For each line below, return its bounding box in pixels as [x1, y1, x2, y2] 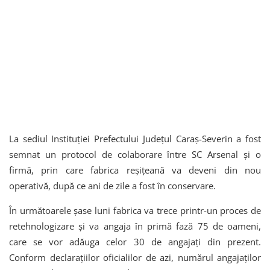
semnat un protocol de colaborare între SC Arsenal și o [9, 148, 261, 161]
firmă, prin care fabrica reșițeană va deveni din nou [9, 164, 261, 177]
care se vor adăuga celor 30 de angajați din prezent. [9, 236, 261, 248]
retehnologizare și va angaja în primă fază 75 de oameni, [9, 220, 261, 233]
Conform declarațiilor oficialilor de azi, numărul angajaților [9, 251, 261, 264]
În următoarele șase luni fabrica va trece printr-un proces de [9, 204, 261, 217]
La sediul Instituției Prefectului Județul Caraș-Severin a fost [9, 133, 261, 145]
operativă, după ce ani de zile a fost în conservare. [9, 180, 216, 192]
